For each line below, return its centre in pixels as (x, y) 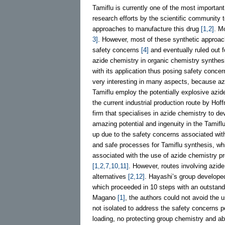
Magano (105, 197)
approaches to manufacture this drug (147, 29)
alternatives (110, 176)
